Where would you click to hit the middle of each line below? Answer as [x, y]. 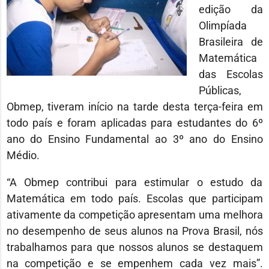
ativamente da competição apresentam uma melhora [134, 215]
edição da [231, 10]
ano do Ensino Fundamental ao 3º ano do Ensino [134, 139]
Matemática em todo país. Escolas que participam [134, 199]
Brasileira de [231, 42]
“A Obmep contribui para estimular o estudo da [134, 183]
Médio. [23, 156]
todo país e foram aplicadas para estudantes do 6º [134, 123]
